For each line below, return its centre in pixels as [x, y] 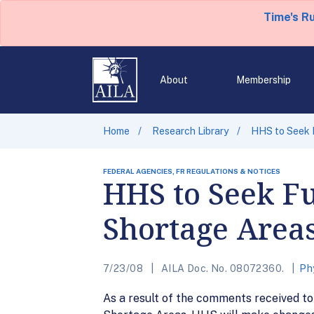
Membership [263, 80]
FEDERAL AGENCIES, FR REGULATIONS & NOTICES [192, 171]
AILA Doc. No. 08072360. [223, 268]
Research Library [190, 131]
